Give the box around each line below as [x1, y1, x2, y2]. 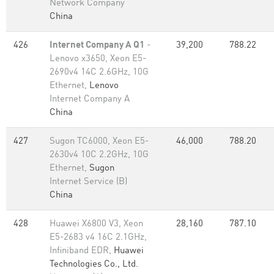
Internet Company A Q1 [50, 41, 144, 50]
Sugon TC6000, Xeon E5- [50, 137, 149, 146]
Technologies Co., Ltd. [50, 260, 138, 269]
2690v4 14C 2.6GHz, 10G [50, 68, 149, 77]
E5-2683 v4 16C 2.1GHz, [50, 233, 147, 242]
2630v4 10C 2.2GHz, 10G [50, 150, 149, 160]
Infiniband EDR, [50, 246, 114, 256]
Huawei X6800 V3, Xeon [50, 220, 143, 229]
